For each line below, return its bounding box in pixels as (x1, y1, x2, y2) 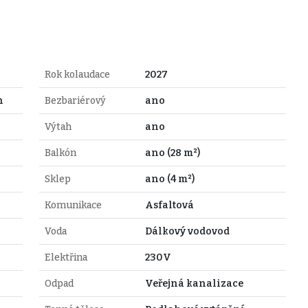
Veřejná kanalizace (144, 277, 243, 289)
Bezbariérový (44, 94, 106, 107)
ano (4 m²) (144, 173, 195, 185)
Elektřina (44, 251, 87, 263)
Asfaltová (144, 199, 194, 211)
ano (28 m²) (144, 146, 200, 159)
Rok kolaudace (44, 68, 110, 80)
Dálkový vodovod (144, 225, 230, 237)
